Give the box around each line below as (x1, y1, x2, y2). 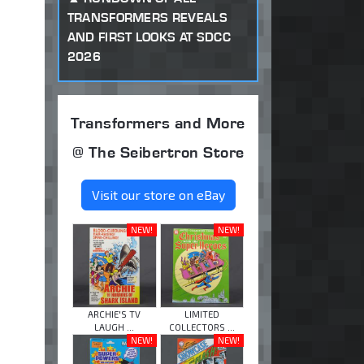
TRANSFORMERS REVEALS (67, 9, 227, 25)
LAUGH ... (94, 321, 135, 332)
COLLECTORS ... (168, 321, 235, 332)
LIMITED (184, 308, 219, 319)
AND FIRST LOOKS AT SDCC (67, 28, 231, 45)
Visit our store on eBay (91, 187, 225, 203)
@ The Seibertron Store (71, 142, 245, 162)
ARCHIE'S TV (88, 308, 141, 319)
